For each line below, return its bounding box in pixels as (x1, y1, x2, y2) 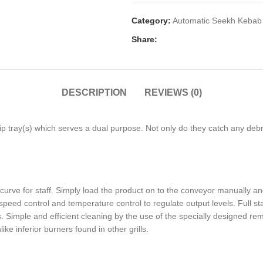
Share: (131, 35, 157, 44)
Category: (131, 16, 171, 25)
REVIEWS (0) (144, 87, 202, 97)
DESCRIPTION (61, 87, 127, 97)
